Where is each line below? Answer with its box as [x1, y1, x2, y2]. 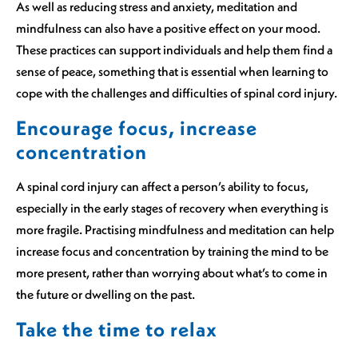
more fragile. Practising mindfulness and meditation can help [16, 221, 334, 238]
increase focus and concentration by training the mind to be [16, 243, 328, 260]
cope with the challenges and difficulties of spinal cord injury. [16, 85, 337, 101]
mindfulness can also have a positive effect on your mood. [16, 20, 320, 37]
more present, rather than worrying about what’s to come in [16, 265, 328, 281]
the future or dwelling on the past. [16, 286, 195, 303]
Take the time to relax [16, 316, 217, 343]
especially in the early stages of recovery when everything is [16, 200, 328, 217]
